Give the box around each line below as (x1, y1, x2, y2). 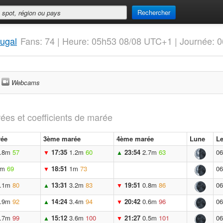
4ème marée (116, 134, 154, 143)
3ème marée (43, 134, 81, 143)
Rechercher (137, 7, 170, 17)
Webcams (11, 78, 40, 87)
